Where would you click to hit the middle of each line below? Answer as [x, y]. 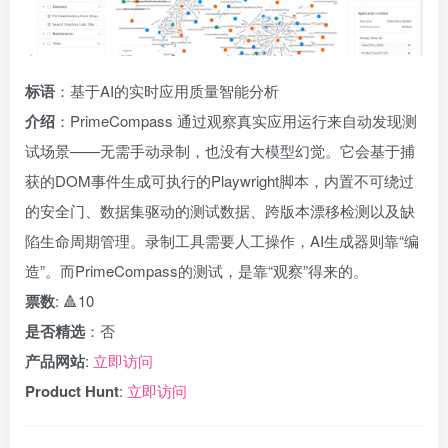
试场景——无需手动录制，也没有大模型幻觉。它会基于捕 [220, 150]
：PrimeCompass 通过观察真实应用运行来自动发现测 [236, 120]
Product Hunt [72, 391]
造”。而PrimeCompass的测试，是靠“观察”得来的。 [196, 270]
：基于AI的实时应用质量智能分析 [167, 90]
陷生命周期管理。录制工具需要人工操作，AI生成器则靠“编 [222, 240]
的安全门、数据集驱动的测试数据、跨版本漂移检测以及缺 [220, 210]
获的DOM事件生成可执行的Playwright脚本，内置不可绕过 [219, 180]
